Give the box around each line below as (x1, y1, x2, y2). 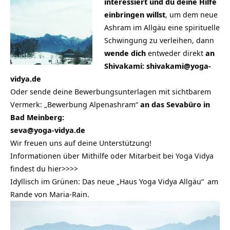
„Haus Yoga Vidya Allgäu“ (117, 176, 204, 187)
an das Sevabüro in (140, 99, 210, 110)
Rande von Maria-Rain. (10, 189, 89, 200)
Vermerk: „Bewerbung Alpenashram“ (10, 99, 140, 110)
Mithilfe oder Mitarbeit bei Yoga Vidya (82, 150, 214, 161)
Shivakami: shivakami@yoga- (104, 61, 211, 71)
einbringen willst (104, 9, 165, 20)
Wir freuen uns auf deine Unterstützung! (10, 138, 151, 148)
